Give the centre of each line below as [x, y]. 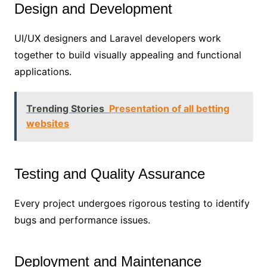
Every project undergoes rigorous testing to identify [132, 204]
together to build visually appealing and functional [128, 55]
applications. [43, 72]
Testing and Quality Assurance [109, 174]
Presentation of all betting [169, 109]
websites [47, 124]
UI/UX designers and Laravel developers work [117, 38]
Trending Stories [65, 109]
